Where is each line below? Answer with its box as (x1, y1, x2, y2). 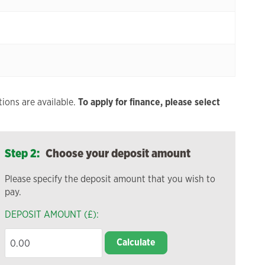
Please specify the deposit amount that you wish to (4, 172, 215, 185)
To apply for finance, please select (78, 96, 221, 109)
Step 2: (4, 146, 40, 161)
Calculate (116, 236, 156, 249)
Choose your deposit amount (45, 146, 190, 161)
